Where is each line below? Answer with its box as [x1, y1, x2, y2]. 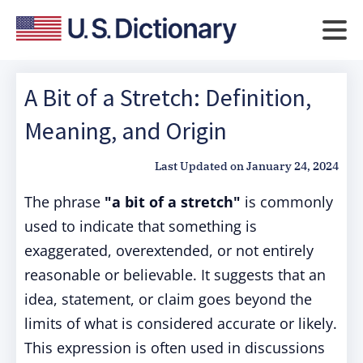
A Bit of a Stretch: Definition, [24, 82, 311, 113]
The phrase [24, 192, 105, 211]
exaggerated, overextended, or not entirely [24, 241, 314, 260]
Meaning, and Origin [24, 115, 227, 146]
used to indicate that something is [24, 216, 257, 236]
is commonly [241, 192, 333, 211]
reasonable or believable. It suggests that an [24, 265, 326, 284]
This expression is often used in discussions [24, 338, 325, 357]
